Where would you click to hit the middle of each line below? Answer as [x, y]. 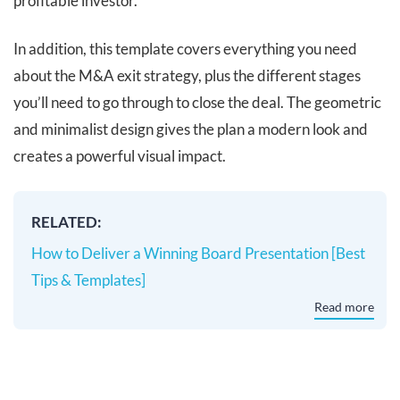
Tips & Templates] [88, 279]
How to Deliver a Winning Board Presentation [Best [198, 253]
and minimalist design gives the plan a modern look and [191, 129]
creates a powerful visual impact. [120, 155]
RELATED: [67, 221]
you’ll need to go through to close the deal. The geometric [197, 102]
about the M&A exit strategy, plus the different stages [187, 75]
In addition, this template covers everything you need [185, 48]
